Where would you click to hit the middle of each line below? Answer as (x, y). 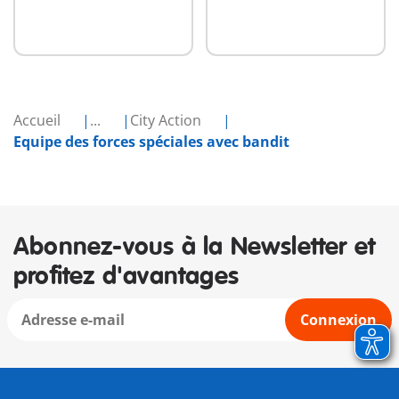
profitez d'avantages (126, 277)
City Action (167, 121)
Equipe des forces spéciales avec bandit (151, 142)
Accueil (39, 121)
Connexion (338, 320)
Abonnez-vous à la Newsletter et (195, 248)
